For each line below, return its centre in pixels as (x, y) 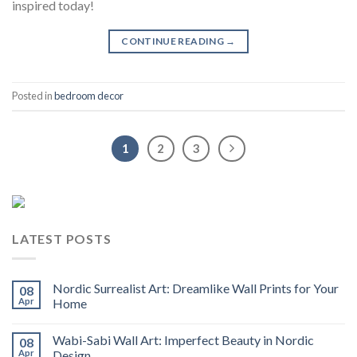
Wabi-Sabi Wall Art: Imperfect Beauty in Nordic (183, 339)
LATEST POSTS (62, 239)
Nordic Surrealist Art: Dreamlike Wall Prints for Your (196, 288)
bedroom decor (89, 95)
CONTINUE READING (174, 41)
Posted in (33, 95)
